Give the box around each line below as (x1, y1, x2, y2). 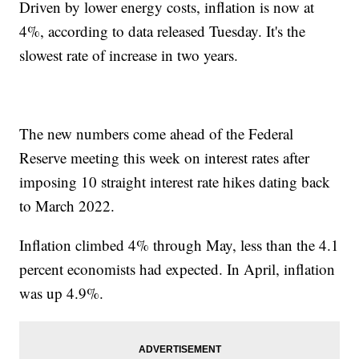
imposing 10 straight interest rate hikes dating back (19, 171, 331, 192)
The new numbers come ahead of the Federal (19, 123, 294, 144)
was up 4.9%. (19, 283, 104, 304)
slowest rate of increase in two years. (19, 45, 244, 66)
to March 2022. (19, 196, 120, 216)
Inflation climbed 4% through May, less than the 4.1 (19, 235, 340, 256)
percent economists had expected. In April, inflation (19, 259, 336, 280)
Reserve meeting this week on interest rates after (19, 147, 310, 168)
